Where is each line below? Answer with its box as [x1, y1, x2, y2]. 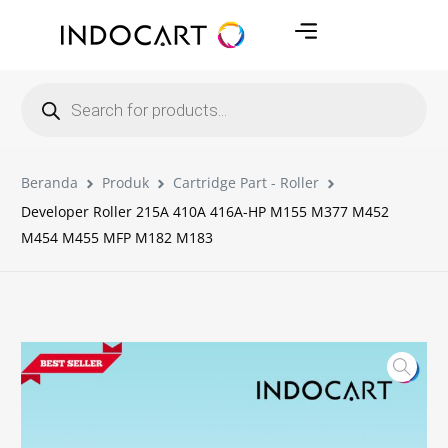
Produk [102, 173, 150, 192]
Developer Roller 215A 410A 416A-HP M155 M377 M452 [21, 202, 390, 221]
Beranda [21, 173, 79, 192]
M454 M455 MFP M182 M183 [21, 228, 214, 247]
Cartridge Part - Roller [173, 173, 320, 192]
